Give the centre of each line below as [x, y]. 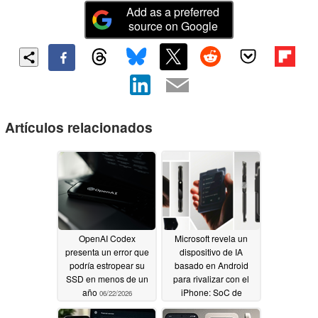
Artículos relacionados [79, 127]
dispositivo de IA [211, 252]
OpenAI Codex [107, 238]
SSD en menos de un [107, 279]
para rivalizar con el [211, 279]
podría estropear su [107, 265]
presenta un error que [107, 252]
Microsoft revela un [211, 238]
